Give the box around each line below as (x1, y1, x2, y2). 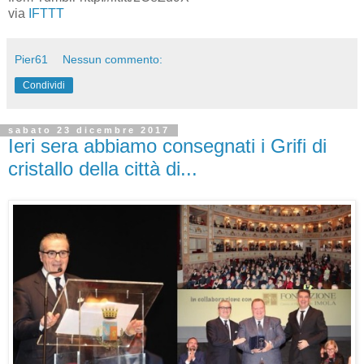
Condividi (23, 80, 65, 92)
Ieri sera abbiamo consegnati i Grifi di (8, 135, 327, 158)
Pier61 (15, 53, 48, 67)
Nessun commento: (63, 53, 163, 67)
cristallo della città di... (8, 158, 197, 180)
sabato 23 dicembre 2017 (8, 125, 170, 136)
